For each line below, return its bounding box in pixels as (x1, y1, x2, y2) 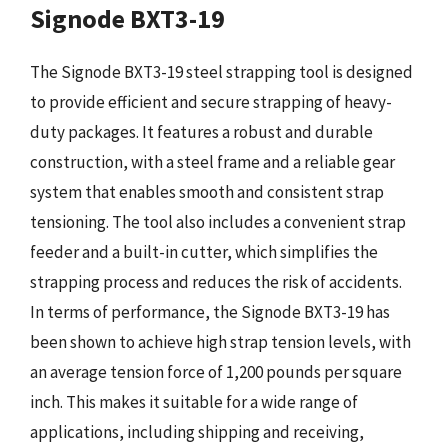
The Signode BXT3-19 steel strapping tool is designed (30, 61, 413, 83)
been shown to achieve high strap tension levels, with (30, 331, 411, 353)
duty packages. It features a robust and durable (30, 121, 373, 143)
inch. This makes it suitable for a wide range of (30, 391, 358, 413)
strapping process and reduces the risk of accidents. (30, 271, 402, 293)
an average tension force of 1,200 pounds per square (30, 361, 402, 383)
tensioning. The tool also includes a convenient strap (30, 211, 406, 233)
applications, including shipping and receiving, (30, 421, 364, 443)
